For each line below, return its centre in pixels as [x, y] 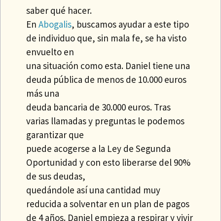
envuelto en [50, 52]
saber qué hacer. [59, 10]
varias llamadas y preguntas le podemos [106, 121]
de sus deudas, [56, 176]
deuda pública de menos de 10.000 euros [107, 79]
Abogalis [55, 24]
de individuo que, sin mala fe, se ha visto [107, 38]
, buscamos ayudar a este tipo [130, 24]
